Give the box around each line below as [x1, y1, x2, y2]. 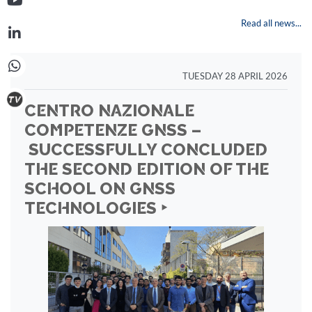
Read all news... [241, 17, 302, 29]
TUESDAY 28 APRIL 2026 [182, 70, 288, 81]
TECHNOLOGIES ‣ [24, 198, 167, 218]
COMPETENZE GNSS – [24, 120, 201, 140]
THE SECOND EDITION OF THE [24, 159, 269, 179]
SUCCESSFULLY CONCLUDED [24, 140, 267, 159]
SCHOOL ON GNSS [24, 179, 175, 198]
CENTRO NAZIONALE [24, 101, 194, 120]
